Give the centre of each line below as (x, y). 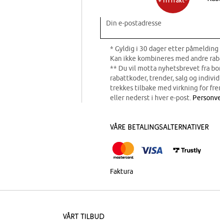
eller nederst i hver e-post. (151, 97)
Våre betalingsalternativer (159, 127)
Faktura (122, 171)
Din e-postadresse (134, 23)
